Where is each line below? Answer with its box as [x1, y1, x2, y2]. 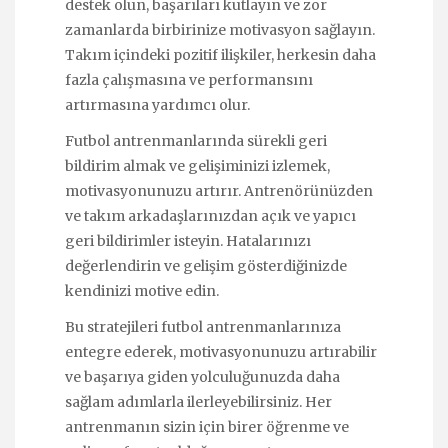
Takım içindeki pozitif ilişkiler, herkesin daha [65, 45, 376, 64]
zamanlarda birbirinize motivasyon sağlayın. [65, 20, 375, 39]
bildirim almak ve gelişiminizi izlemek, [65, 156, 330, 175]
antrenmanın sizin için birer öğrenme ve [65, 417, 349, 436]
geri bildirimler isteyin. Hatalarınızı [65, 231, 311, 250]
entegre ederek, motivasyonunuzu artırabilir [65, 342, 377, 361]
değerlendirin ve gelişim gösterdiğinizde [65, 256, 347, 275]
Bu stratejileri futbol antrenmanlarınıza [65, 317, 341, 336]
